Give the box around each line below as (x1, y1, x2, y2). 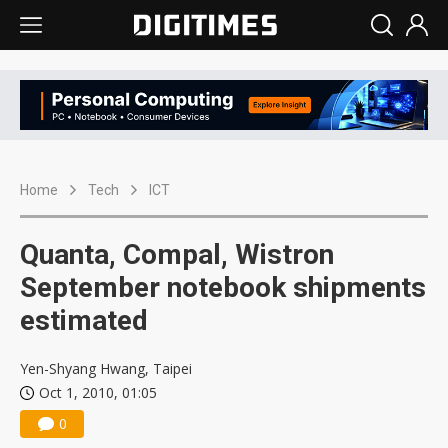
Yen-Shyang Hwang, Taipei (20, 359, 192, 379)
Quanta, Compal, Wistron (20, 238, 334, 272)
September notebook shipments (20, 271, 426, 305)
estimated (20, 304, 148, 338)
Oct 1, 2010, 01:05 (39, 383, 157, 403)
